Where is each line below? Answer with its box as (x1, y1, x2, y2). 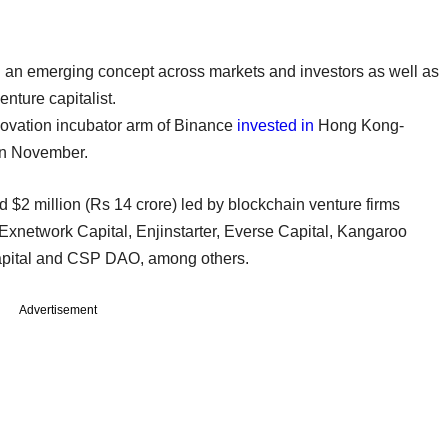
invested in (237, 116, 314, 134)
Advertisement (19, 302, 97, 317)
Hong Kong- (314, 116, 404, 134)
